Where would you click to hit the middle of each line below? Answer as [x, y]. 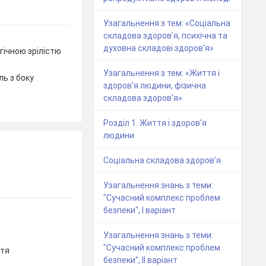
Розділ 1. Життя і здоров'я [155, 123]
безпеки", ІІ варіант [141, 260]
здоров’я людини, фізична [155, 85]
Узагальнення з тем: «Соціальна [167, 23]
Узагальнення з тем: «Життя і [162, 73]
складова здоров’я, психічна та [166, 35]
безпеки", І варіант [140, 210]
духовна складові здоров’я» [159, 48]
